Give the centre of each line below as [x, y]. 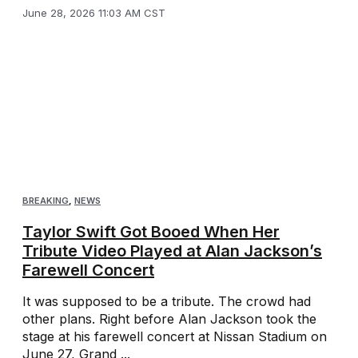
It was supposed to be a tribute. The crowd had [167, 302]
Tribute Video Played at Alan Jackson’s [172, 251]
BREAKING [46, 201]
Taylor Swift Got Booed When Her [151, 232]
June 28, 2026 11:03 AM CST [94, 12]
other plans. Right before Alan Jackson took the [169, 319]
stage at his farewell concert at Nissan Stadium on [175, 337]
